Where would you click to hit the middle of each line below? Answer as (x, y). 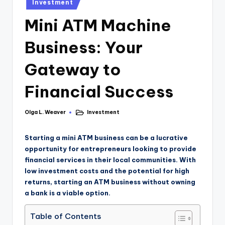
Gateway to (73, 70)
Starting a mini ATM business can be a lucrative (106, 138)
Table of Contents (66, 216)
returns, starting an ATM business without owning (110, 182)
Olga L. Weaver (45, 113)
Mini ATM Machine (98, 25)
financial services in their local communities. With (110, 160)
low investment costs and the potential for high (107, 171)
